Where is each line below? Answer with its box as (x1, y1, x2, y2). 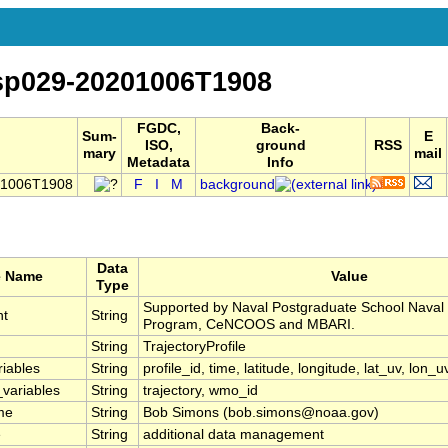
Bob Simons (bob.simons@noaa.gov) (143, 405, 379, 421)
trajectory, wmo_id (143, 383, 258, 399)
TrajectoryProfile (143, 339, 246, 355)
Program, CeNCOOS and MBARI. (143, 317, 355, 333)
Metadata (127, 155, 190, 171)
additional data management (143, 427, 324, 443)
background (200, 177, 275, 193)
